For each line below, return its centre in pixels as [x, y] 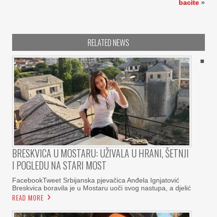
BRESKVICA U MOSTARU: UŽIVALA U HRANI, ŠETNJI [101, 153]
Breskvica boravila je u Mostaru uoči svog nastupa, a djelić [101, 188]
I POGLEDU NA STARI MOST [59, 165]
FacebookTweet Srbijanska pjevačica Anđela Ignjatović [96, 180]
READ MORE [28, 197]
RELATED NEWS [108, 42]
